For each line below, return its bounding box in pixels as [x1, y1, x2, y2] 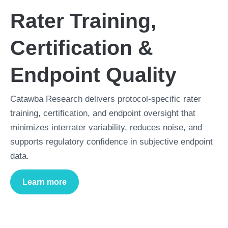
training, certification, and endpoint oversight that [10, 108, 195, 118]
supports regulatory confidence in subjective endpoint [10, 137, 213, 147]
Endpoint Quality [10, 63, 177, 87]
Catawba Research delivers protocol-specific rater [10, 94, 201, 104]
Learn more [22, 177, 67, 186]
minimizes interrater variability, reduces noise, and [10, 123, 202, 132]
